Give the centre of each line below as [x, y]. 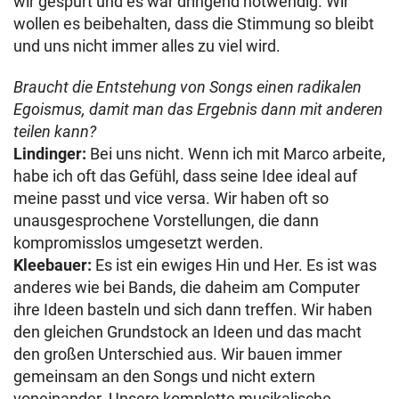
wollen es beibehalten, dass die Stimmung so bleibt [194, 23]
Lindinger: [50, 153]
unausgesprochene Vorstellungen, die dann [166, 220]
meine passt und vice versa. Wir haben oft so [171, 198]
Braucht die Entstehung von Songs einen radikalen [187, 86]
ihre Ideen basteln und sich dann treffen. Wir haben [193, 309]
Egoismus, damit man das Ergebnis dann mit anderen [198, 109]
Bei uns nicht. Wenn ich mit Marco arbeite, [236, 153]
